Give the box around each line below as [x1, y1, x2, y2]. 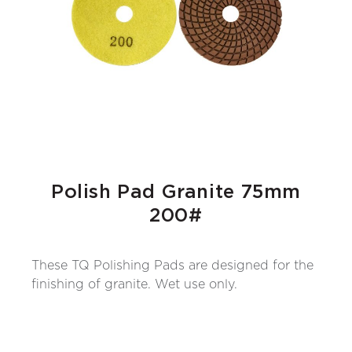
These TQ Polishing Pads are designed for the [31, 259, 313, 273]
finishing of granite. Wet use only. [31, 278, 237, 291]
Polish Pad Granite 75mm [51, 183, 301, 203]
